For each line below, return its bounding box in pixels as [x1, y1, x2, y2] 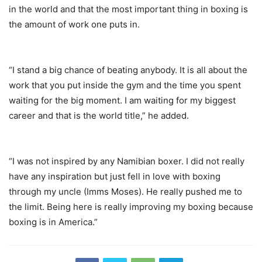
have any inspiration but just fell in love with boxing [9, 171, 220, 182]
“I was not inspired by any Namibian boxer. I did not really [9, 156, 244, 167]
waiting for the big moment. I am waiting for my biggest [9, 95, 236, 106]
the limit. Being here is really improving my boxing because [9, 201, 253, 213]
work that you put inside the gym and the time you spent [9, 80, 241, 91]
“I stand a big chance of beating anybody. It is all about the [9, 64, 247, 76]
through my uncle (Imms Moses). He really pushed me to [9, 186, 242, 198]
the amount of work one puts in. [9, 19, 140, 30]
